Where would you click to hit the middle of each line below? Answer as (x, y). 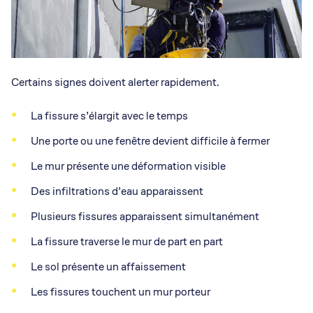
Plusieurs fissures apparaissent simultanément (145, 217)
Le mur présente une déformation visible (128, 166)
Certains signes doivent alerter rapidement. (115, 82)
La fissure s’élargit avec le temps (109, 116)
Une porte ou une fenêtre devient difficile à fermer (150, 141)
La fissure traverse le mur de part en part (127, 242)
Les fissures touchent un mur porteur (121, 292)
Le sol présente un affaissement (108, 267)
